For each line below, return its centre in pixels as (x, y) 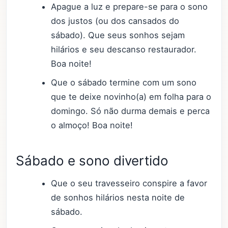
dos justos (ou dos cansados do (115, 21)
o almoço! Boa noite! (92, 125)
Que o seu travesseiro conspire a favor (129, 183)
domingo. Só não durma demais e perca (131, 111)
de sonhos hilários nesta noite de (118, 197)
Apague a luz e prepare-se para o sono (130, 6)
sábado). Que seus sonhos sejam (118, 35)
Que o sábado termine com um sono (124, 82)
